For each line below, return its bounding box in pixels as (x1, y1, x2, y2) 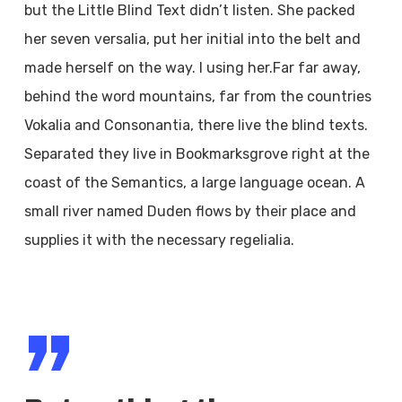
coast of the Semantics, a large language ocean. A (23, 174, 365, 191)
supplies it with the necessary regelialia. (23, 232, 294, 249)
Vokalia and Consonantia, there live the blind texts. (23, 117, 368, 134)
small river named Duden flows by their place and (23, 203, 356, 220)
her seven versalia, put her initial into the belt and (23, 31, 361, 48)
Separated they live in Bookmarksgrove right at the (23, 145, 370, 162)
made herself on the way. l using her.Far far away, (23, 59, 361, 76)
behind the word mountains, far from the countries (23, 88, 371, 105)
